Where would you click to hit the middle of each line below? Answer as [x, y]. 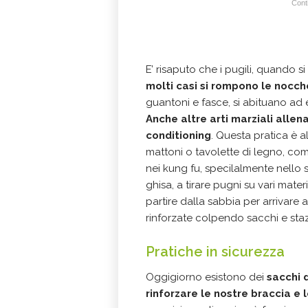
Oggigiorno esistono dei [205, 277]
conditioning [178, 135]
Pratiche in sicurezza [215, 252]
